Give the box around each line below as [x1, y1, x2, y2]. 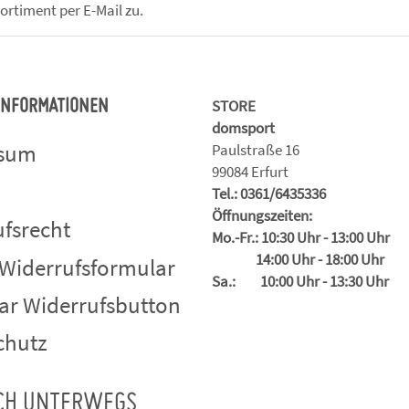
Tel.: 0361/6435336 [212, 184, 326, 204]
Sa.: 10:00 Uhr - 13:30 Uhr [212, 271, 389, 292]
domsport [212, 118, 275, 139]
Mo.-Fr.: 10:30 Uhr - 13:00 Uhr [212, 227, 390, 248]
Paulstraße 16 [212, 140, 299, 161]
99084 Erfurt [212, 162, 288, 183]
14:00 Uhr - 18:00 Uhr [212, 249, 384, 270]
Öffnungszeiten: [212, 205, 312, 226]
